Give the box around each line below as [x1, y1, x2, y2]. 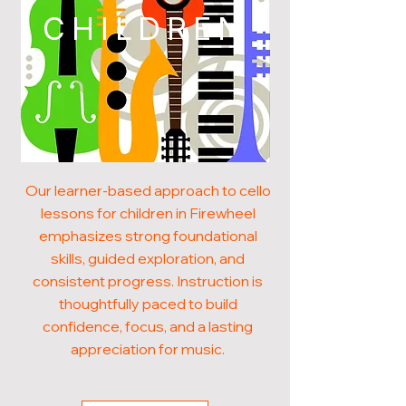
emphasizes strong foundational [38, 227, 257, 245]
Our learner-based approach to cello [24, 181, 271, 199]
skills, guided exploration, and [51, 249, 245, 267]
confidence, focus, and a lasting [43, 317, 253, 335]
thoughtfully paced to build [58, 295, 237, 313]
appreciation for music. [71, 340, 225, 358]
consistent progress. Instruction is [33, 272, 263, 290]
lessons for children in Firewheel [40, 204, 256, 222]
